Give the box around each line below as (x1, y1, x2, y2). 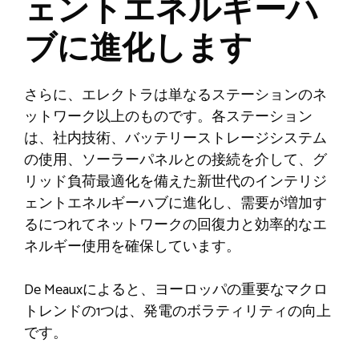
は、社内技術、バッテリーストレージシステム (24, 126, 327, 151)
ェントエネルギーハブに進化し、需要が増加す (24, 191, 327, 216)
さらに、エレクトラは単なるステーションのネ (24, 83, 327, 107)
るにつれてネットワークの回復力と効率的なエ (24, 212, 327, 237)
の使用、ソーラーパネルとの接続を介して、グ (24, 147, 327, 172)
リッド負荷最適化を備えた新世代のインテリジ (24, 169, 327, 194)
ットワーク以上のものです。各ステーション (24, 104, 313, 129)
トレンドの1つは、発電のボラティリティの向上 (24, 299, 331, 324)
